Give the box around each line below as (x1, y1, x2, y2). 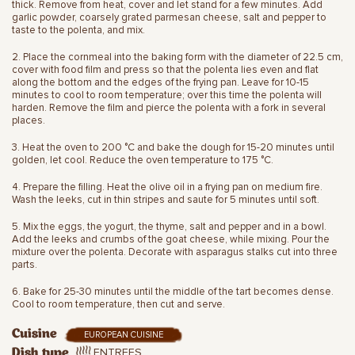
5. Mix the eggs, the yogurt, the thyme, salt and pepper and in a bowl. (12, 219, 326, 233)
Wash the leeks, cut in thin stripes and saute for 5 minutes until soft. (12, 193, 319, 206)
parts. (12, 258, 37, 271)
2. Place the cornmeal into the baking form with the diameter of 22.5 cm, (12, 50, 343, 63)
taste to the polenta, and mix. (12, 23, 145, 36)
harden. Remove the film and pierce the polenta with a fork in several (12, 101, 326, 114)
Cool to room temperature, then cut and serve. (12, 297, 225, 311)
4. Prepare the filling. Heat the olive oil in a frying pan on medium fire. (12, 180, 323, 193)
